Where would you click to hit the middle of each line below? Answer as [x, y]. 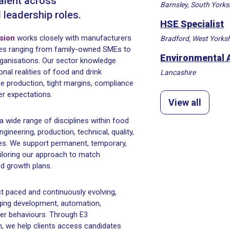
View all [185, 102]
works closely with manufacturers [73, 38]
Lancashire [178, 72]
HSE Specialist [192, 24]
